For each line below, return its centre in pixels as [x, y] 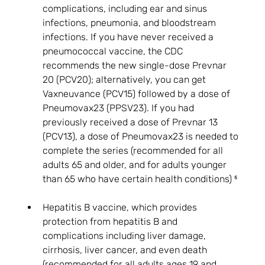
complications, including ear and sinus [126, 9]
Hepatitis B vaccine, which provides [121, 208]
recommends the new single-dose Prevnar [136, 66]
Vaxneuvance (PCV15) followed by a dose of [138, 94]
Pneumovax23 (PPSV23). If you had [120, 108]
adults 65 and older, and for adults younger [136, 165]
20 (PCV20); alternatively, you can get [126, 80]
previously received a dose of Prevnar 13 [132, 122]
